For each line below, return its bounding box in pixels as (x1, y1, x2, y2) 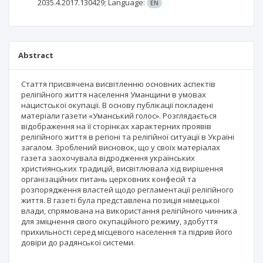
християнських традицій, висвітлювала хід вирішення (21, 163, 223, 174)
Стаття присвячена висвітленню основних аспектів (21, 78, 215, 89)
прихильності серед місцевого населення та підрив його (21, 226, 232, 237)
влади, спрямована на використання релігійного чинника (21, 205, 237, 216)
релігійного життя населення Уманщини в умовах (21, 89, 206, 100)
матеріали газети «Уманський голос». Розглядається (21, 110, 217, 121)
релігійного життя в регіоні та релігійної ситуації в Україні (21, 131, 234, 142)
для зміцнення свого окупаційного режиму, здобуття (21, 215, 218, 227)
